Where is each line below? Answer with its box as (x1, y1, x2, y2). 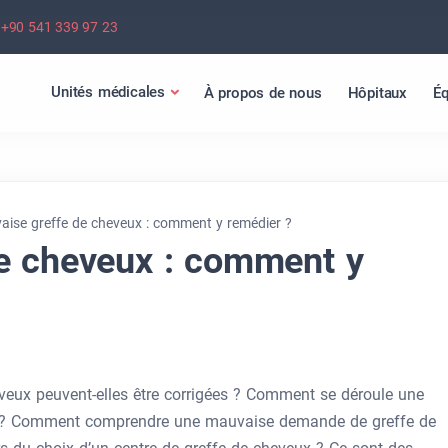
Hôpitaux (347, 83, 407, 102)
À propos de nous (203, 83, 322, 102)
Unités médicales (51, 83, 165, 101)
